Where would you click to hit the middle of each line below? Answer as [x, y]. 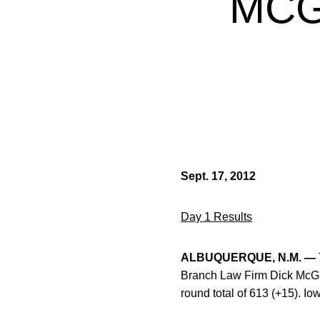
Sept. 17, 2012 [218, 176]
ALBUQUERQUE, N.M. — [248, 257]
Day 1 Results [216, 217]
